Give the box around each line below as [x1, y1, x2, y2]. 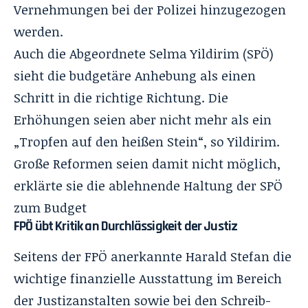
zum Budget [14, 198, 87, 217]
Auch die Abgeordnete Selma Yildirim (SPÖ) [14, 44, 274, 63]
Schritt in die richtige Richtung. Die [14, 88, 228, 107]
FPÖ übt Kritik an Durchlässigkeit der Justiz [14, 217, 238, 235]
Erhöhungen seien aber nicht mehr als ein [14, 110, 272, 129]
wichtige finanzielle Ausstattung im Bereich [14, 269, 282, 287]
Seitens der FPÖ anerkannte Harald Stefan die [14, 247, 291, 265]
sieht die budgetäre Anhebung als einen [14, 66, 256, 85]
